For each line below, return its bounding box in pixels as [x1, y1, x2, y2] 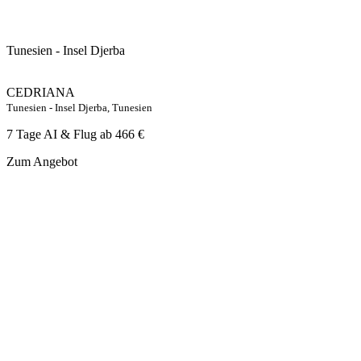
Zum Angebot [6, 154, 77, 168]
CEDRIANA [6, 85, 75, 99]
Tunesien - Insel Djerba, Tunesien [6, 101, 152, 114]
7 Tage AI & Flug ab [6, 127, 115, 141]
